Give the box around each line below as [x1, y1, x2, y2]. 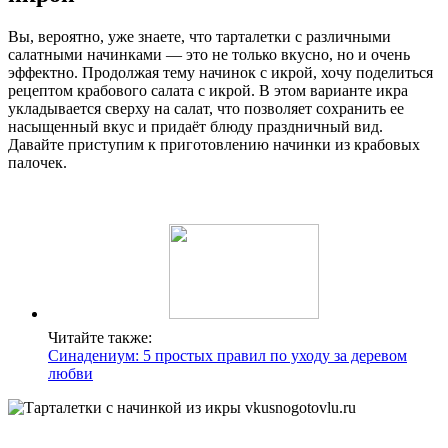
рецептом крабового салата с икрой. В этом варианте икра [8, 81, 408, 99]
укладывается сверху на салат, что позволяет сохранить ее [8, 99, 404, 117]
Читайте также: [48, 328, 152, 346]
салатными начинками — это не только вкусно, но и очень [8, 45, 410, 63]
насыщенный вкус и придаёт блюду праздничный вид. [8, 117, 383, 135]
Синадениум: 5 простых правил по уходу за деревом [48, 346, 407, 364]
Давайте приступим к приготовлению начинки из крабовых [8, 135, 420, 153]
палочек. [8, 153, 67, 171]
